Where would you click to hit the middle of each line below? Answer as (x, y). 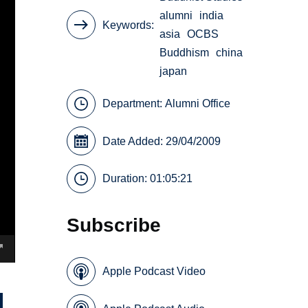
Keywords (127, 25)
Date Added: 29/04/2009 (162, 141)
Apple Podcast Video (154, 272)
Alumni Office (198, 104)
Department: (134, 104)
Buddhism (185, 53)
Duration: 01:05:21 (148, 179)
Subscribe (114, 225)
